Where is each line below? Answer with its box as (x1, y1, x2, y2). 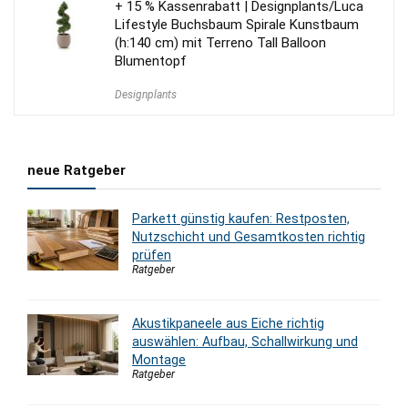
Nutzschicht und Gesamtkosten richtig (132, 229, 365, 245)
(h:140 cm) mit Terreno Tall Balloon (115, 35, 326, 52)
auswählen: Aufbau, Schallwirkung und (132, 334, 358, 350)
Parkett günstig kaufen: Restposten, (132, 211, 350, 227)
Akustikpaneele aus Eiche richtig (132, 316, 324, 331)
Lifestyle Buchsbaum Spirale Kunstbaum (115, 16, 359, 34)
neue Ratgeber (27, 162, 126, 179)
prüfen (132, 248, 171, 263)
